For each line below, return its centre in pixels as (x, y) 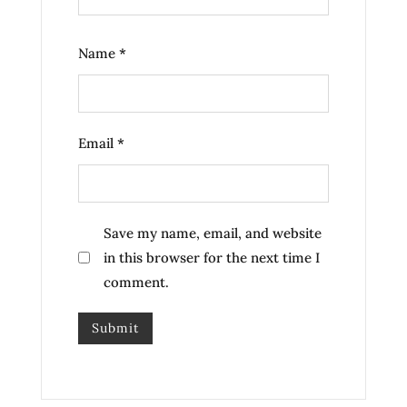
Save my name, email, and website (213, 233)
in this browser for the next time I (212, 258)
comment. (136, 283)
